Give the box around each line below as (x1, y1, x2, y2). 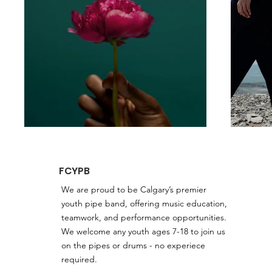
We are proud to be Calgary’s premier (61, 184, 206, 195)
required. (61, 254, 100, 265)
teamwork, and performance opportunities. (61, 212, 226, 223)
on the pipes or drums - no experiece (61, 240, 205, 251)
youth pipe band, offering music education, (61, 198, 227, 209)
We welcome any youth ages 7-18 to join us (61, 226, 225, 237)
